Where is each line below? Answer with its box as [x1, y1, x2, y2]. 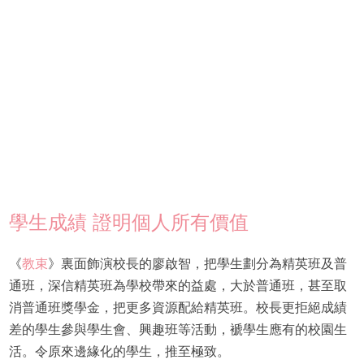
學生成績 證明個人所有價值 [8, 211, 249, 234]
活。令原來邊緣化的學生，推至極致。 [8, 344, 230, 359]
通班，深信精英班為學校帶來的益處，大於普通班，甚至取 [8, 279, 347, 293]
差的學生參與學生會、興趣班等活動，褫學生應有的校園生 [8, 323, 347, 337]
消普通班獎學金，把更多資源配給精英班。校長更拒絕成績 [8, 301, 347, 315]
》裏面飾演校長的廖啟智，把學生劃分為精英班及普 [47, 257, 347, 271]
